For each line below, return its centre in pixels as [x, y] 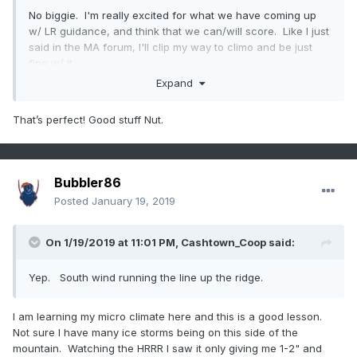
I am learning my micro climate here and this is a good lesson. [169, 317]
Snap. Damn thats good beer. [102, 106]
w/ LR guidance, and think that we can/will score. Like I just [179, 31]
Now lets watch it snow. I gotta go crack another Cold [165, 90]
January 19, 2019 [133, 201]
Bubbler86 [88, 183]
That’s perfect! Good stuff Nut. [90, 119]
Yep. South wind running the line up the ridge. [149, 278]
